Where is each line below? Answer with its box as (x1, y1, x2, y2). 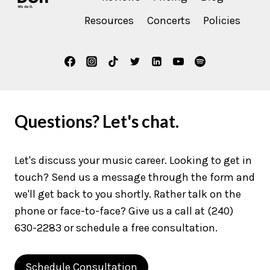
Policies (203, 14, 241, 28)
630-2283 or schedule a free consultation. (14, 221, 218, 234)
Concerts (146, 14, 190, 28)
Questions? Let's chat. (14, 110, 179, 131)
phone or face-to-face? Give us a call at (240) (14, 204, 233, 218)
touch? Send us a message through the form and (14, 170, 255, 184)
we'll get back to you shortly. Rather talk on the (14, 187, 241, 201)
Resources (84, 14, 134, 28)
